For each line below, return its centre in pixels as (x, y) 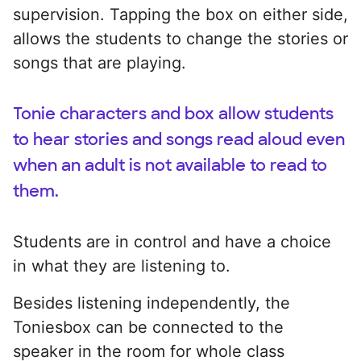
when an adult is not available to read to (170, 165)
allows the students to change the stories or (180, 38)
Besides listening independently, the (151, 303)
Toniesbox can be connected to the (148, 327)
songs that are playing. (100, 62)
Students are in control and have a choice (172, 241)
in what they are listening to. (122, 266)
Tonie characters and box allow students (173, 113)
